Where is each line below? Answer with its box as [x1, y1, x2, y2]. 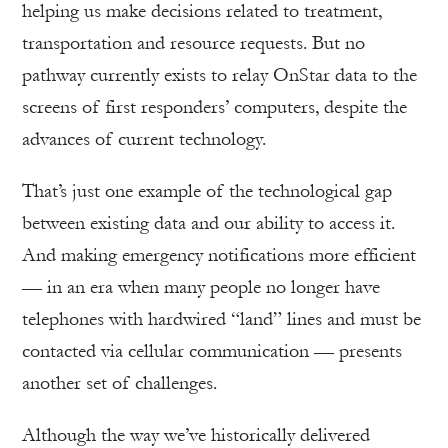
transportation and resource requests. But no [22, 31, 365, 54]
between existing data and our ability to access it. [22, 211, 395, 234]
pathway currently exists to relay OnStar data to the [22, 63, 417, 86]
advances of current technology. [22, 127, 266, 150]
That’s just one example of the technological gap [22, 179, 392, 202]
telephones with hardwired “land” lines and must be [22, 307, 421, 330]
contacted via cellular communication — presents [22, 339, 402, 362]
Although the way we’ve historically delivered [22, 423, 370, 446]
